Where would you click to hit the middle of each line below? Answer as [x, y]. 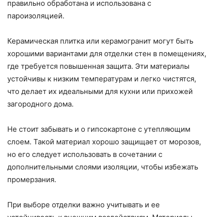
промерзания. [32, 180]
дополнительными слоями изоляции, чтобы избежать [103, 167]
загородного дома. [40, 104]
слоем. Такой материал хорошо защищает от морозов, [104, 142]
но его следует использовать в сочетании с [85, 155]
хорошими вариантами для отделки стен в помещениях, [107, 54]
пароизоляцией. [36, 16]
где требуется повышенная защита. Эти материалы [98, 66]
